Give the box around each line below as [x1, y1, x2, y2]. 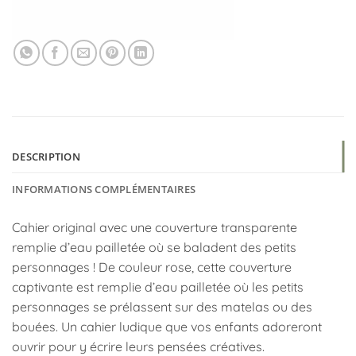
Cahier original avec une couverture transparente [12, 219, 297, 235]
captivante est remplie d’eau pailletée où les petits [12, 278, 304, 295]
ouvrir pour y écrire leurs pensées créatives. [12, 338, 265, 354]
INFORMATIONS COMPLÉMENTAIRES [12, 181, 196, 196]
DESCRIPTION [12, 149, 80, 164]
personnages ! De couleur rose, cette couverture [12, 258, 292, 275]
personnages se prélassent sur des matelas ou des [12, 298, 312, 315]
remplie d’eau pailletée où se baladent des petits [12, 238, 296, 255]
